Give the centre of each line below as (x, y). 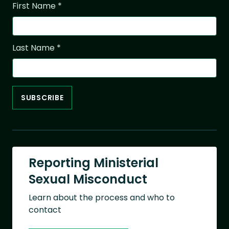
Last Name (35, 48)
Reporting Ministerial (94, 163)
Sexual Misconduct (88, 179)
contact (45, 210)
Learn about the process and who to (102, 198)
